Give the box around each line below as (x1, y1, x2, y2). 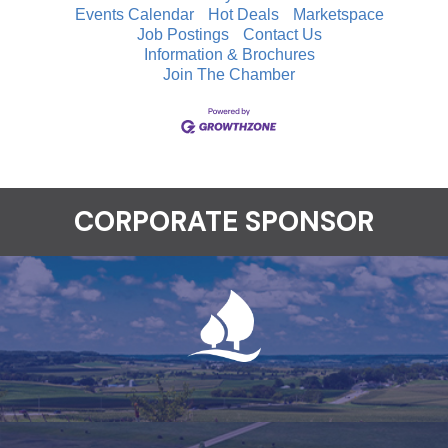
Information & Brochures (143, 46, 315, 64)
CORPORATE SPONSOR (74, 203, 374, 241)
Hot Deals (207, 6, 279, 24)
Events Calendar (74, 6, 194, 24)
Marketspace (292, 6, 384, 24)
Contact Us (242, 26, 322, 44)
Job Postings (136, 26, 229, 44)
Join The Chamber (163, 66, 295, 84)
